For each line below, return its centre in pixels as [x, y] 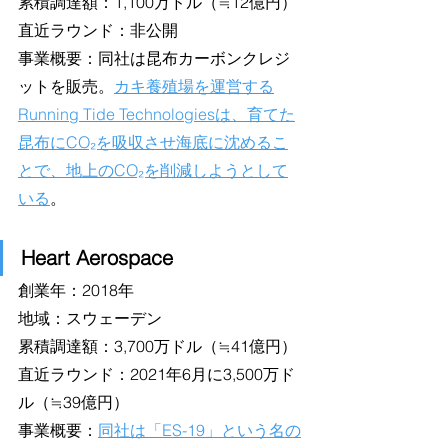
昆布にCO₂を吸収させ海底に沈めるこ [153, 142]
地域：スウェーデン [90, 318]
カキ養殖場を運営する [194, 86]
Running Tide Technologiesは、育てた [156, 114]
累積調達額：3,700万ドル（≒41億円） [157, 346]
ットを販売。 [66, 86]
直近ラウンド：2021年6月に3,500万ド [156, 374]
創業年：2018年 [76, 290]
